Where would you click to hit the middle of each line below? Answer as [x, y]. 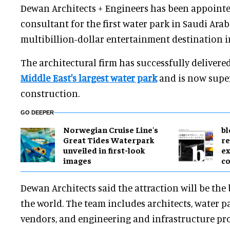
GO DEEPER [37, 113]
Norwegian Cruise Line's [111, 130]
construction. [50, 93]
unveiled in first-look [104, 150]
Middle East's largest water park [89, 78]
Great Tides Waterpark [109, 140]
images [77, 160]
